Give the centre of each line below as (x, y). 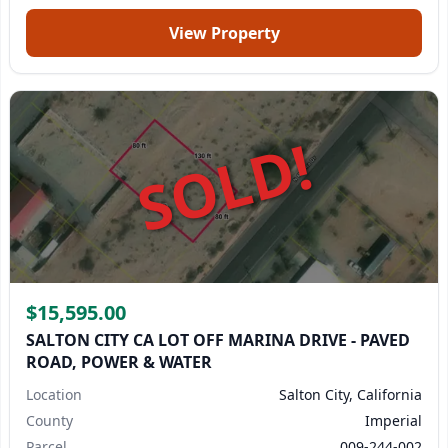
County (49, 420)
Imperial (393, 420)
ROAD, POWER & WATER (119, 362)
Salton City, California (350, 394)
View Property (224, 33)
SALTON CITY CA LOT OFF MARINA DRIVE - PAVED (218, 340)
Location (54, 394)
